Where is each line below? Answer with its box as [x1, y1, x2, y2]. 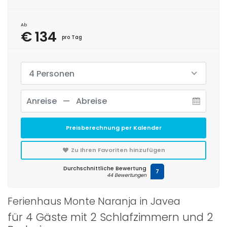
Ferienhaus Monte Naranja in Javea [8, 194, 180, 208]
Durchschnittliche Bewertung [63, 164, 146, 172]
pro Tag [62, 33, 82, 41]
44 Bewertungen [106, 171, 146, 178]
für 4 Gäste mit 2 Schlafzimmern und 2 [8, 209, 213, 224]
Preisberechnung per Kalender [65, 123, 162, 132]
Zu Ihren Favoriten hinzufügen [69, 145, 166, 154]
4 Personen [29, 67, 74, 80]
